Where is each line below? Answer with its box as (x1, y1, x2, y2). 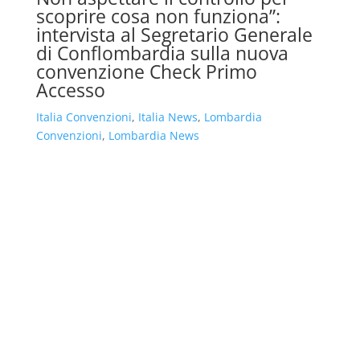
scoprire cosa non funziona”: (35, 2, 280, 29)
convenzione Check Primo (35, 58, 257, 84)
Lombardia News (108, 127, 199, 143)
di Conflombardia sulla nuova (35, 39, 288, 66)
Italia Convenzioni (35, 108, 132, 125)
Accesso (35, 76, 105, 103)
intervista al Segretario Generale (35, 21, 313, 47)
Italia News (137, 108, 198, 125)
